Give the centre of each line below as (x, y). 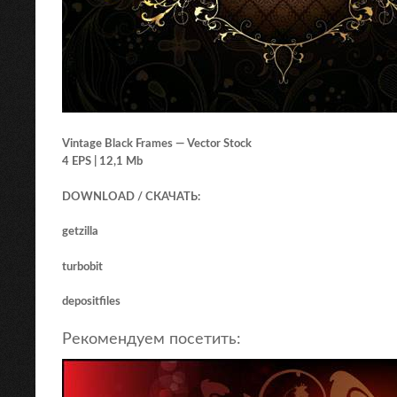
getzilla (80, 232)
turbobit (82, 267)
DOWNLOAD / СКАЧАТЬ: (131, 197)
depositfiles (91, 302)
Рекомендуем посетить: (152, 339)
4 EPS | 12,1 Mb (102, 162)
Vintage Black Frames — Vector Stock (157, 144)
